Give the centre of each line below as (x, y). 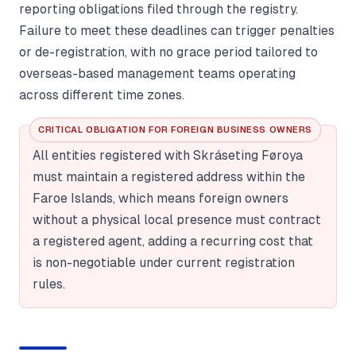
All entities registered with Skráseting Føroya (168, 156)
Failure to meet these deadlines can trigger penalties (177, 31)
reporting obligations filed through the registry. (159, 10)
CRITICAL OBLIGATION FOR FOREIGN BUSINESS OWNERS (175, 130)
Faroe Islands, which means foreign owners (161, 199)
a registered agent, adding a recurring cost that (173, 242)
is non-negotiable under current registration (164, 263)
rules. (49, 284)
